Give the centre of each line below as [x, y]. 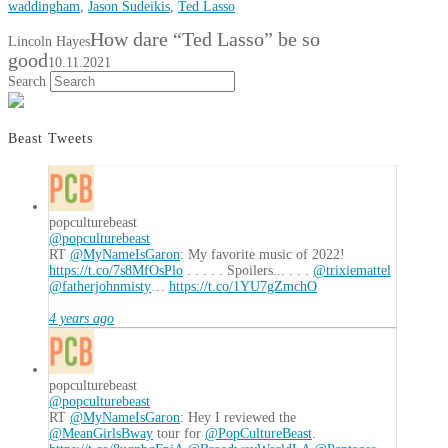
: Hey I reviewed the [238, 418]
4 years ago [81, 319]
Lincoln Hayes [49, 42]
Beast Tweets [50, 138]
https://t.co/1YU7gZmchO [243, 287]
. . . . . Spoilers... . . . [248, 271]
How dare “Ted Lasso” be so [205, 40]
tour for [179, 434]
